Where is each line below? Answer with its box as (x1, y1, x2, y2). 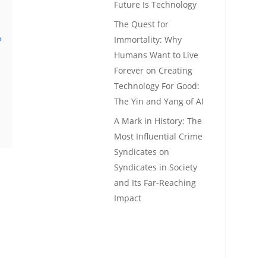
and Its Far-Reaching (114, 177, 197, 189)
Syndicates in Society (114, 161, 198, 173)
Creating (159, 65, 193, 77)
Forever (114, 65, 144, 77)
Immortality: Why (114, 34, 182, 46)
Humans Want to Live (114, 49, 199, 61)
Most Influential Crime (114, 131, 203, 142)
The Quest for (114, 18, 169, 30)
